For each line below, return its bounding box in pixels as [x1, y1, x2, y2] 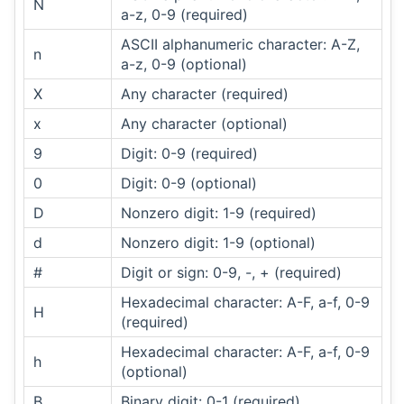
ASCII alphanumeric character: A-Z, [121, 34, 360, 53]
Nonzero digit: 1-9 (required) [121, 203, 317, 222]
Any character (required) [121, 84, 289, 103]
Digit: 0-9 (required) [121, 143, 258, 162]
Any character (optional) [121, 114, 288, 133]
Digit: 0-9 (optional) [121, 173, 257, 192]
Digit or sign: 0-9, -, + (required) [121, 262, 342, 281]
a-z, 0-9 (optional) [121, 54, 247, 73]
